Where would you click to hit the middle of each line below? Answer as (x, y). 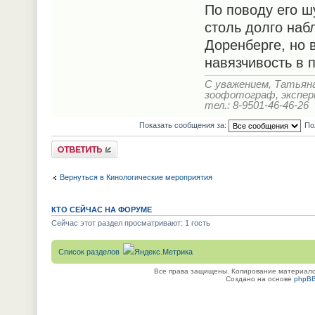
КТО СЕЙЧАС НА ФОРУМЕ (101, 210)
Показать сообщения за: (184, 126)
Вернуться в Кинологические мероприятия (136, 177)
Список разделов (89, 251)
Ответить (68, 145)
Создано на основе (259, 278)
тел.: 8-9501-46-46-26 (256, 105)
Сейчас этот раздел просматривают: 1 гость (130, 223)
